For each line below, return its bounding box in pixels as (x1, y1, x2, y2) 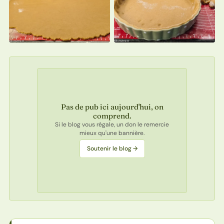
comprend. (92, 111, 131, 121)
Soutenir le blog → (86, 144, 137, 153)
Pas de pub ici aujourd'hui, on (60, 102, 163, 112)
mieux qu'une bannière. (79, 129, 144, 137)
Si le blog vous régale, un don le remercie (55, 120, 169, 129)
